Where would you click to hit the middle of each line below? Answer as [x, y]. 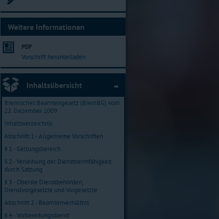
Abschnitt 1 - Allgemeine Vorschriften [54, 136]
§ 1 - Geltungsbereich [33, 149]
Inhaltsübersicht [54, 85]
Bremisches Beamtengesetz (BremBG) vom [62, 103]
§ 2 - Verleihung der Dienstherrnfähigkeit [58, 161]
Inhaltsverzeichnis [28, 123]
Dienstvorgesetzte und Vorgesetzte [51, 190]
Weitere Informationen [46, 27]
